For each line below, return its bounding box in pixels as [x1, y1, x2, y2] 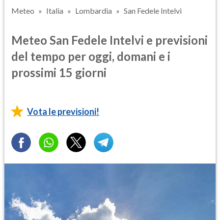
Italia [46, 6, 63, 15]
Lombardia [75, 6, 112, 15]
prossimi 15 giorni [11, 65, 107, 80]
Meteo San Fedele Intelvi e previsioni [11, 32, 208, 47]
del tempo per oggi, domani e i [11, 49, 170, 63]
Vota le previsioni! [27, 106, 99, 117]
